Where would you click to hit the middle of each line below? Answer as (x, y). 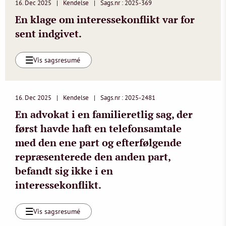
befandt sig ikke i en (64, 171)
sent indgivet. (48, 34)
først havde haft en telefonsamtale (98, 128)
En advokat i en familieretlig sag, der (104, 114)
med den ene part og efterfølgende (98, 143)
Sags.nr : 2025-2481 (128, 98)
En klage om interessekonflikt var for (105, 19)
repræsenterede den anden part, (93, 157)
